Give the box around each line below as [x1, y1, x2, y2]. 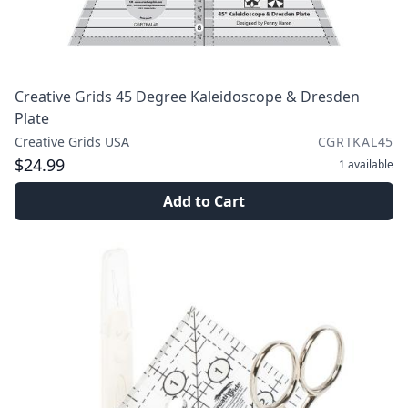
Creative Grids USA [15, 133, 129, 150]
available [348, 157, 393, 172]
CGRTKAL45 [317, 133, 393, 150]
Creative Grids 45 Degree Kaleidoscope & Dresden [15, 87, 360, 107]
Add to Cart [163, 191, 245, 211]
